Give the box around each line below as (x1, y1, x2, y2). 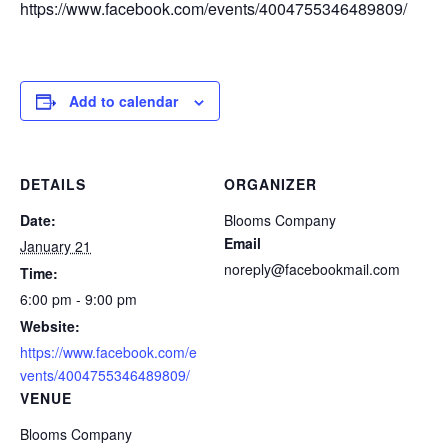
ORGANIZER (224, 174, 317, 194)
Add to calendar (69, 91, 178, 111)
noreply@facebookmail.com (224, 259, 400, 279)
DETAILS (20, 174, 86, 194)
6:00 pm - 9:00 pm (20, 289, 137, 309)
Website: (20, 316, 80, 336)
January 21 (20, 236, 91, 256)
